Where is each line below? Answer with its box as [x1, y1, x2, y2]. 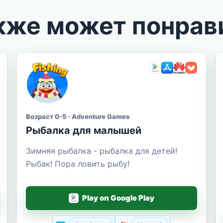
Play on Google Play [82, 193, 155, 203]
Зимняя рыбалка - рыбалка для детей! [26, 145, 178, 156]
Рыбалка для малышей [26, 124, 142, 136]
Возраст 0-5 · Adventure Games [26, 112, 130, 120]
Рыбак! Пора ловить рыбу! [26, 158, 130, 169]
